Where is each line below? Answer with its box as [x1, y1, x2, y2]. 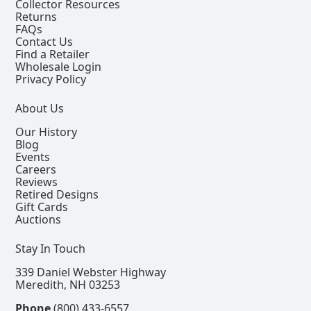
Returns [15, 8, 58, 24]
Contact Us [15, 33, 74, 49]
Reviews [15, 174, 58, 190]
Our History [15, 124, 78, 140]
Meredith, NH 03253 [15, 276, 121, 292]
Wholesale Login [15, 58, 102, 74]
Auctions [15, 211, 62, 227]
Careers [15, 161, 57, 177]
